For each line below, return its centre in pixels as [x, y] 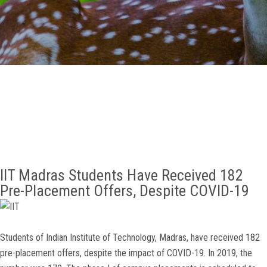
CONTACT [29, 111]
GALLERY [27, 13]
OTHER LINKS [36, 79]
